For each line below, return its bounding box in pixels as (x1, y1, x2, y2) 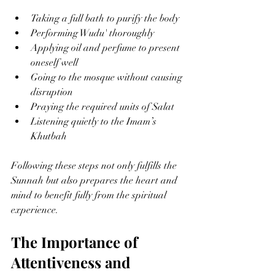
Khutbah (31, 130, 67, 142)
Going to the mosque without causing (31, 71, 185, 83)
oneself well (31, 56, 78, 69)
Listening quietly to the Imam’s (31, 115, 159, 128)
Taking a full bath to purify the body (31, 12, 179, 25)
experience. (11, 203, 58, 216)
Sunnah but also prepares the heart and (11, 174, 180, 187)
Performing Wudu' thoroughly (31, 26, 154, 39)
